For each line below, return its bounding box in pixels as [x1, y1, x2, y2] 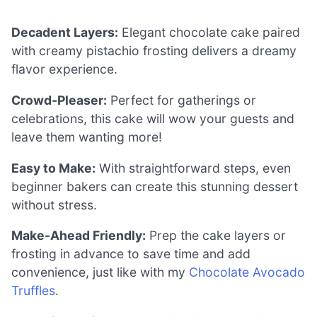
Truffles [11, 283, 55, 299]
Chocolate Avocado [189, 265, 305, 280]
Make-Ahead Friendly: [11, 228, 146, 243]
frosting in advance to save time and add [11, 246, 250, 262]
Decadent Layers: [11, 25, 118, 40]
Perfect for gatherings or [107, 93, 256, 108]
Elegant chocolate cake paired [118, 25, 300, 40]
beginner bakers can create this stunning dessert [11, 178, 298, 194]
